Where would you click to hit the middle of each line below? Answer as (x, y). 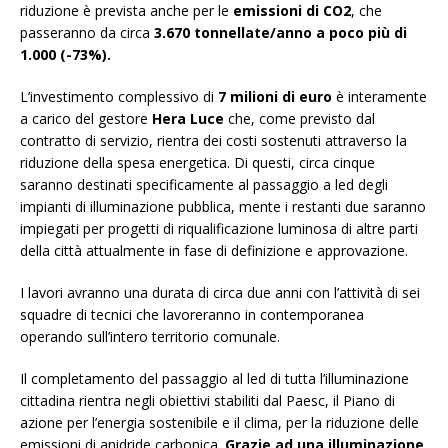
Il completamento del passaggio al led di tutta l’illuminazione (214, 379)
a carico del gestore (86, 119)
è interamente (379, 97)
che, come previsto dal (299, 119)
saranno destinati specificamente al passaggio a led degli (204, 185)
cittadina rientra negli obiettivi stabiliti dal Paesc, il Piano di (207, 401)
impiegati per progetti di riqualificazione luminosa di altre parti (219, 229)
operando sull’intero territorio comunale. (150, 337)
